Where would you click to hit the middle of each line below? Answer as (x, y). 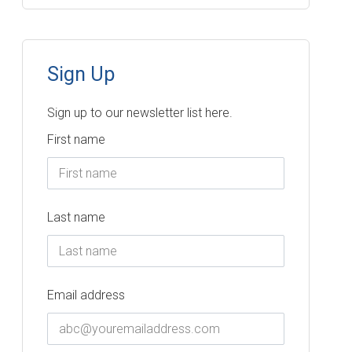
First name (77, 139)
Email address (86, 295)
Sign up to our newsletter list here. (140, 113)
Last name (77, 217)
